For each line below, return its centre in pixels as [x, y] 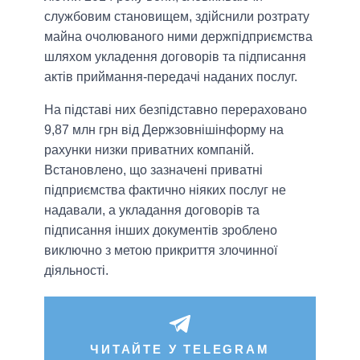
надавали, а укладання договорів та [152, 211]
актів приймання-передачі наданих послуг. [171, 77]
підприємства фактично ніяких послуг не [165, 190]
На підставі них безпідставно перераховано [176, 110]
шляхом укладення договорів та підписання [175, 57]
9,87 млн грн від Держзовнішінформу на [164, 130]
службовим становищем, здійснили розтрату [177, 17]
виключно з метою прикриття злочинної [161, 251]
